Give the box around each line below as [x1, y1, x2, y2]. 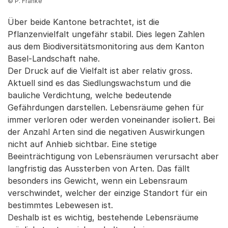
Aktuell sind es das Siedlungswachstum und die [8, 78, 191, 89]
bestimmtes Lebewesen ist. [8, 200, 113, 211]
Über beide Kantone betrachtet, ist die [8, 17, 159, 27]
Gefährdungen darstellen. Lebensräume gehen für [8, 102, 204, 113]
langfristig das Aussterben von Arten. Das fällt [8, 163, 190, 174]
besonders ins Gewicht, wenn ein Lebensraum [8, 176, 187, 186]
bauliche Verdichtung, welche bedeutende [8, 90, 172, 101]
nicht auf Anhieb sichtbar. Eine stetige [8, 139, 157, 150]
